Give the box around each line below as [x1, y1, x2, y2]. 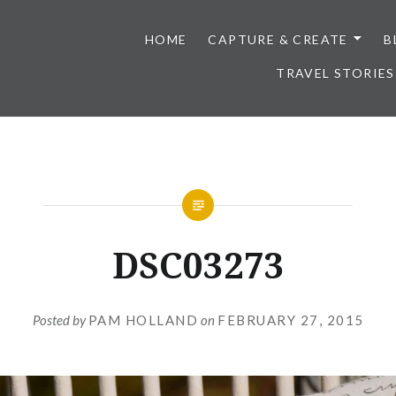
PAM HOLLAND [88, 311, 198, 328]
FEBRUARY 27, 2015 [217, 311, 364, 328]
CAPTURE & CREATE [208, 32, 348, 47]
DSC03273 [111, 240, 285, 289]
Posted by [32, 311, 88, 328]
